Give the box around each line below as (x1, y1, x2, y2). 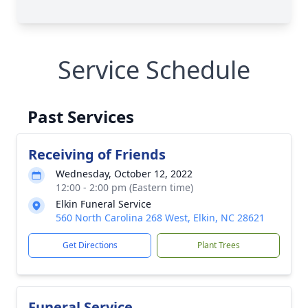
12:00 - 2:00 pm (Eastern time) (56, 181, 193, 194)
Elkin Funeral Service (56, 197, 151, 210)
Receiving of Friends (28, 145, 166, 164)
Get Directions (62, 239, 118, 251)
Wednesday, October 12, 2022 (56, 167, 192, 180)
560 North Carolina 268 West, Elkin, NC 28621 (56, 211, 265, 224)
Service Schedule (58, 53, 250, 87)
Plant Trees (197, 239, 240, 251)
